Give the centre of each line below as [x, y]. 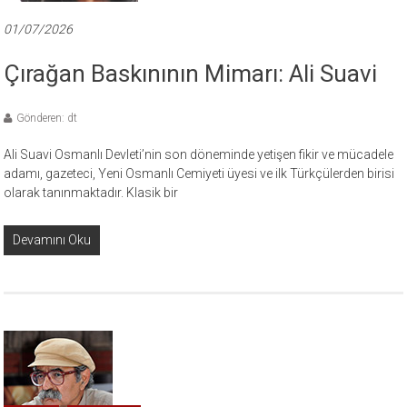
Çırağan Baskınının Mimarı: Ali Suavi [191, 74]
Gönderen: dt [47, 119]
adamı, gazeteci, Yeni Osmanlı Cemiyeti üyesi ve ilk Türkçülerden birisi [199, 174]
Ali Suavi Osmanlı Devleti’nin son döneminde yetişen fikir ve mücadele [199, 155]
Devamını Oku [52, 240]
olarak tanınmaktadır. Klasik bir [91, 193]
